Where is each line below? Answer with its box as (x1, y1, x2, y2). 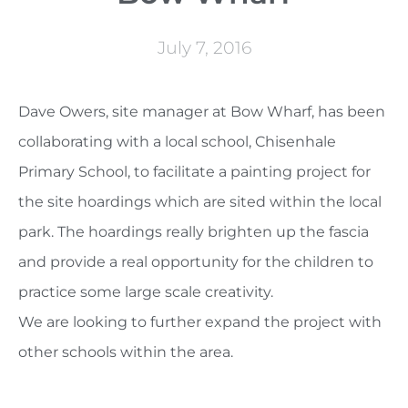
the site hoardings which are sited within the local (18, 192, 382, 210)
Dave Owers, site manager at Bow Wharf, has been (18, 102, 385, 120)
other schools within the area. (18, 342, 233, 361)
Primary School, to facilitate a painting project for (18, 162, 371, 180)
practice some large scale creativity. (18, 282, 273, 301)
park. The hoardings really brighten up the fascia (18, 222, 369, 240)
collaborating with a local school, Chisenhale (18, 132, 336, 150)
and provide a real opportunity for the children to (18, 252, 373, 270)
